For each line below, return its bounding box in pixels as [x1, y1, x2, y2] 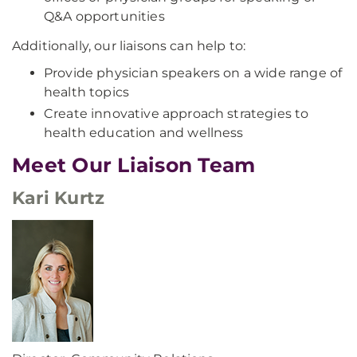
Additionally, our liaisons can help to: [12, 38, 246, 53]
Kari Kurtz [12, 187, 105, 209]
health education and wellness [44, 125, 244, 140]
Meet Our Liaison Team [12, 153, 256, 177]
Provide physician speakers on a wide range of [44, 65, 343, 80]
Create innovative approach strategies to [44, 106, 309, 121]
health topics [44, 84, 130, 100]
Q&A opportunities [44, 9, 165, 24]
